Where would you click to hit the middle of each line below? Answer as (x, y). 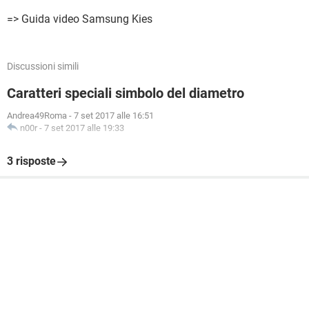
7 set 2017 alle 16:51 (114, 116)
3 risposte (31, 161)
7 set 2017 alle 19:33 (84, 128)
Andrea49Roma (37, 116)
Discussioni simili (43, 66)
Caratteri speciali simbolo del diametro (126, 93)
